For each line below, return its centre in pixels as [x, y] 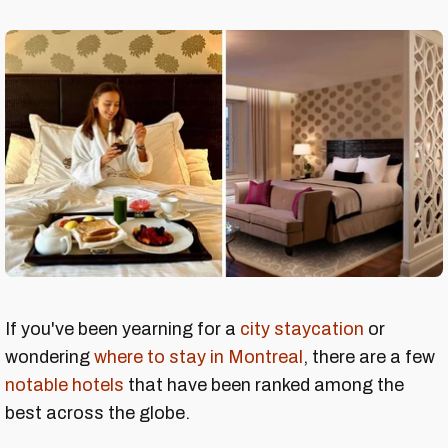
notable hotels [64, 384]
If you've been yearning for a [122, 328]
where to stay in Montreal [198, 356]
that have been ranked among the [264, 384]
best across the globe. [97, 412]
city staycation [302, 328]
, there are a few [369, 356]
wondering [49, 356]
